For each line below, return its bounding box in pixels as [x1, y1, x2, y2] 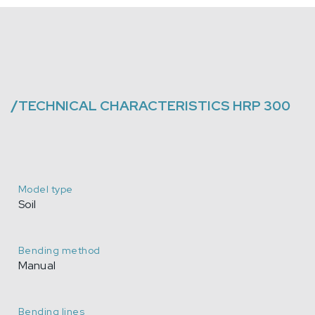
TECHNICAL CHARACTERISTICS [18, 96, 230, 115]
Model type [18, 183, 73, 196]
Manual [18, 258, 56, 274]
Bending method [18, 244, 101, 257]
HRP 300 [233, 96, 290, 115]
